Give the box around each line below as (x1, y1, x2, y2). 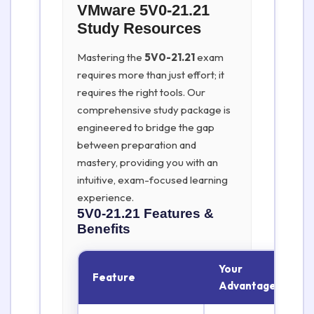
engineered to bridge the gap (77, 121, 214, 134)
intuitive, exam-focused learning (77, 173, 228, 186)
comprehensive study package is (77, 103, 231, 116)
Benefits (77, 221, 130, 236)
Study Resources (77, 20, 201, 37)
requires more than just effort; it (77, 68, 224, 81)
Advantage (219, 279, 276, 292)
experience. (77, 191, 134, 204)
